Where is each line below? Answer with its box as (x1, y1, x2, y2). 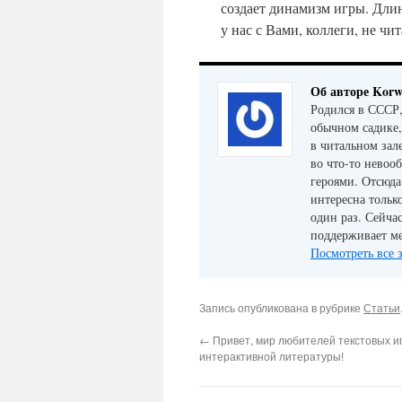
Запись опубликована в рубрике (199, 300, 363, 315)
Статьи (363, 300, 400, 315)
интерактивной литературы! (199, 348, 344, 363)
